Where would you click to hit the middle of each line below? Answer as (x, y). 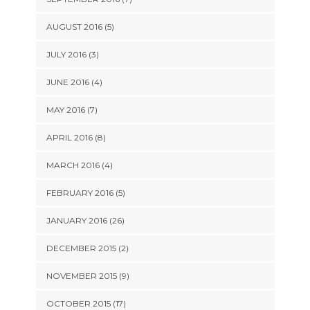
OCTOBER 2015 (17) (86, 303)
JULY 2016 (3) (72, 54)
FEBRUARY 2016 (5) (85, 193)
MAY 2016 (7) (72, 110)
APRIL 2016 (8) (76, 137)
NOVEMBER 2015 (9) (88, 276)
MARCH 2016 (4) (79, 165)
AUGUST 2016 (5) (80, 27)
